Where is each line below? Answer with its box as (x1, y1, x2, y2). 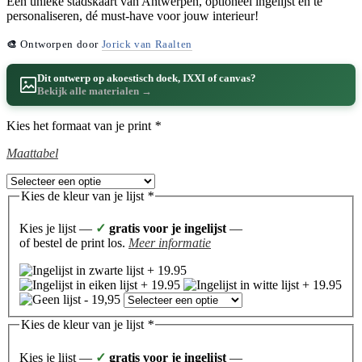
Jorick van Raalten (101, 38, 192, 50)
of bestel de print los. (19, 236, 128, 250)
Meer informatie (128, 236, 211, 250)
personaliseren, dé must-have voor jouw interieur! (6, 8, 259, 23)
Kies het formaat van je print (6, 118, 154, 133)
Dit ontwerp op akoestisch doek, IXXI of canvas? (37, 71, 256, 84)
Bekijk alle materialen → (37, 84, 152, 97)
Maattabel (6, 145, 58, 160)
